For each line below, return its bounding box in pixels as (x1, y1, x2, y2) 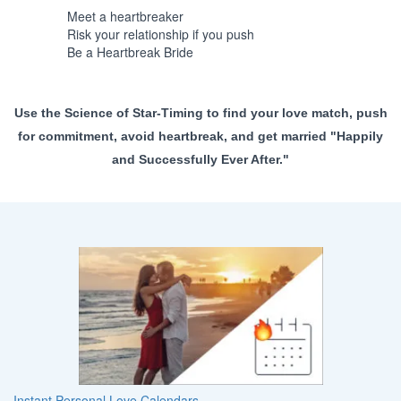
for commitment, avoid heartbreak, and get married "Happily (18, 128, 383, 143)
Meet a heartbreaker (67, 6, 183, 25)
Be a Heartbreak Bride (67, 42, 193, 61)
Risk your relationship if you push (67, 24, 254, 43)
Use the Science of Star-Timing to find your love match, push (13, 105, 388, 120)
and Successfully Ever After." (112, 151, 289, 166)
